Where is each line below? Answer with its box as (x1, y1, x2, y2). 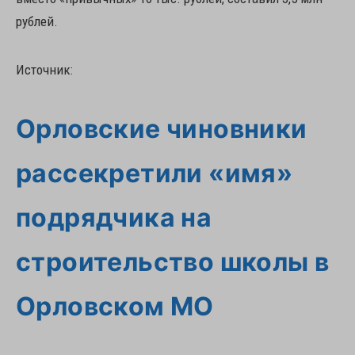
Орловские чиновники (16, 113, 307, 144)
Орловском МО (16, 291, 214, 322)
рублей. (16, 13, 58, 29)
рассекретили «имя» (16, 158, 293, 189)
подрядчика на (16, 202, 212, 233)
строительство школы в (16, 246, 330, 277)
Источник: (16, 62, 73, 78)
